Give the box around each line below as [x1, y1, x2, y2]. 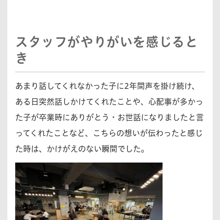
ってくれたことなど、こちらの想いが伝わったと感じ [15, 129, 203, 137]
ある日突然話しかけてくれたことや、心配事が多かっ [15, 98, 203, 106]
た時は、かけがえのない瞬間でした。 [15, 145, 149, 153]
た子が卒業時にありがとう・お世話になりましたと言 [15, 113, 204, 122]
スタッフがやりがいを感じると [15, 35, 198, 48]
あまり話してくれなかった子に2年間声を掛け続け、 [15, 82, 199, 90]
